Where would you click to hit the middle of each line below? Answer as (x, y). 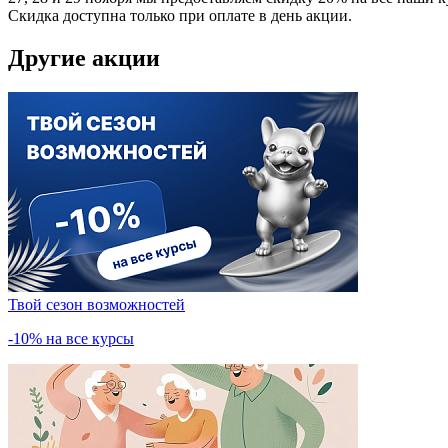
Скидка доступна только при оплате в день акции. (180, 15)
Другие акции (84, 57)
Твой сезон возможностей (96, 304)
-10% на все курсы (71, 338)
